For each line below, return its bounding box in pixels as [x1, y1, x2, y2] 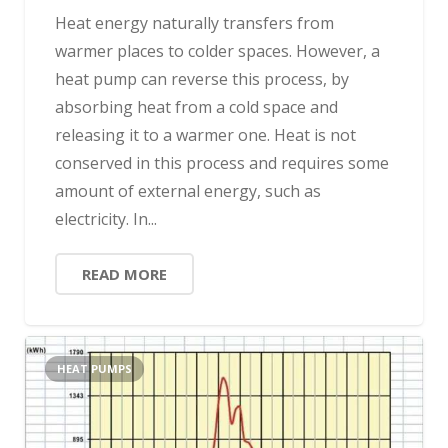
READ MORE [82, 264, 167, 285]
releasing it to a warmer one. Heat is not [55, 124, 356, 147]
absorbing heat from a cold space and [55, 96, 338, 119]
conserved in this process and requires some [55, 152, 389, 175]
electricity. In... [55, 208, 157, 231]
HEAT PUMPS [57, 360, 132, 376]
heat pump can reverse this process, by [55, 68, 349, 91]
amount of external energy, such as [55, 180, 321, 203]
